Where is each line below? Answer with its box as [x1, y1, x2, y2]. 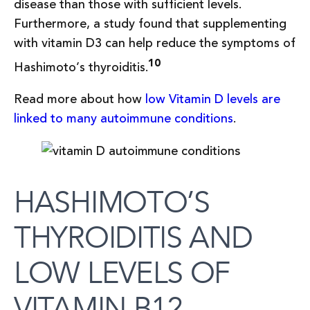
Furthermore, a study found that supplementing [14, 15, 286, 34]
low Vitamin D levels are [145, 90, 280, 109]
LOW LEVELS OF [14, 255, 230, 291]
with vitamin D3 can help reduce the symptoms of [14, 34, 295, 53]
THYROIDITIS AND [14, 219, 253, 256]
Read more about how [14, 90, 145, 109]
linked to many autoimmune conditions [14, 109, 233, 129]
